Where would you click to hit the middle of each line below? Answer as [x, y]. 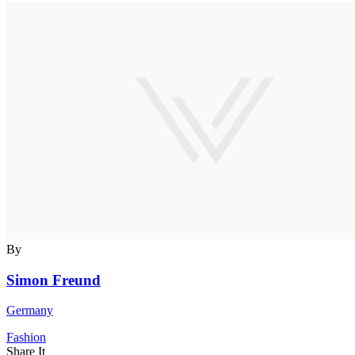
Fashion [26, 338]
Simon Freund [53, 280]
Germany [30, 311]
